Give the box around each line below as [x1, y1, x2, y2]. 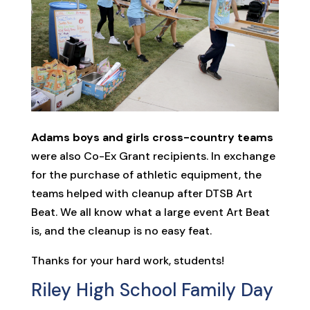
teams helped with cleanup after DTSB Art [30, 186, 253, 201]
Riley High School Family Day [30, 278, 273, 302]
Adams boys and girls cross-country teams [30, 130, 273, 145]
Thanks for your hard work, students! [30, 253, 224, 268]
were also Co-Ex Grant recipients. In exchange [30, 149, 275, 164]
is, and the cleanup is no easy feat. [30, 224, 212, 239]
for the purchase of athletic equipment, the [30, 167, 262, 183]
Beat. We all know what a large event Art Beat [30, 205, 270, 220]
